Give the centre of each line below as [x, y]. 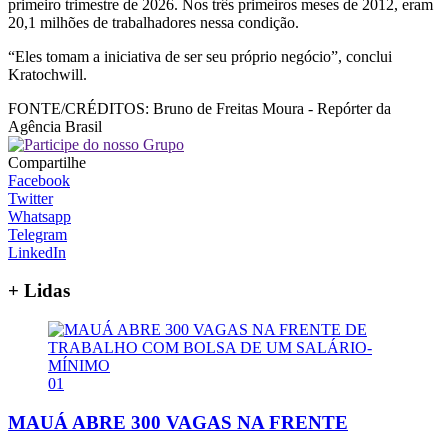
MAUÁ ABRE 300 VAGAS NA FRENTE [178, 422]
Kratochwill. [47, 74]
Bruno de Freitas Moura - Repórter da [270, 108]
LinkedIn [37, 252]
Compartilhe [47, 162]
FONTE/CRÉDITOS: [78, 108]
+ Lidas [39, 291]
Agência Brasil [55, 126]
